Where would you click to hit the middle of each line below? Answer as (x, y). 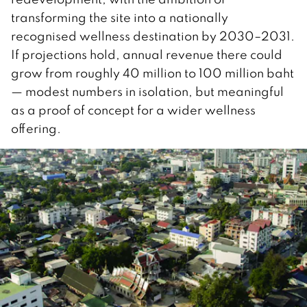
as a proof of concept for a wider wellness (133, 110)
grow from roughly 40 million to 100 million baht (152, 73)
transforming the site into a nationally (120, 17)
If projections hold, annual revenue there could (147, 54)
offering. (36, 128)
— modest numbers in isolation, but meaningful (147, 91)
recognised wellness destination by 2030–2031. (153, 36)
